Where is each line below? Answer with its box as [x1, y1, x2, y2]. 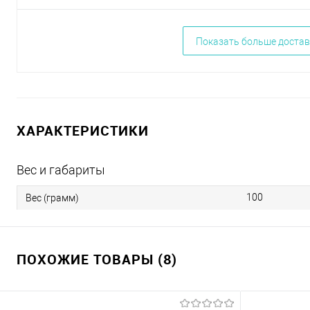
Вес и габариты [17, 163, 105, 177]
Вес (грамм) [26, 192, 79, 203]
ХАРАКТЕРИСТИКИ [17, 121, 149, 140]
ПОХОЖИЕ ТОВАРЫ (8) [17, 250, 177, 268]
